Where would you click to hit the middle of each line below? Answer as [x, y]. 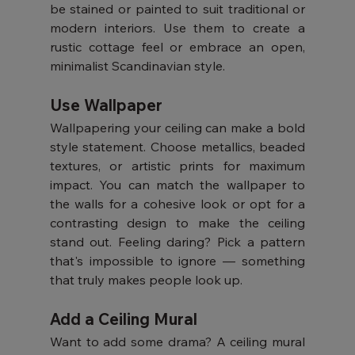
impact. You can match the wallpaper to [177, 185]
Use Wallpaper [106, 105]
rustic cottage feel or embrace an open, [177, 47]
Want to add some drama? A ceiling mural [177, 342]
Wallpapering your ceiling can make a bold [177, 128]
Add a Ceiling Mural [123, 319]
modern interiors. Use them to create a [177, 28]
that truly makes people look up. [146, 280]
